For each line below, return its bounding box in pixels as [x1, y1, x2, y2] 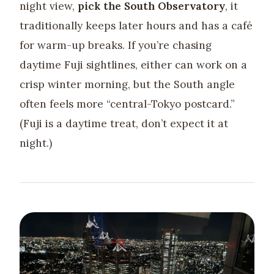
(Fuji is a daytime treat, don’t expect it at [20, 116, 228, 130]
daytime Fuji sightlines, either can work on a [20, 57, 247, 72]
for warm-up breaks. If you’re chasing [20, 38, 212, 52]
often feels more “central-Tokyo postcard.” [20, 97, 235, 111]
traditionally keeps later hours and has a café [20, 18, 253, 32]
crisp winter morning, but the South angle [20, 77, 235, 91]
